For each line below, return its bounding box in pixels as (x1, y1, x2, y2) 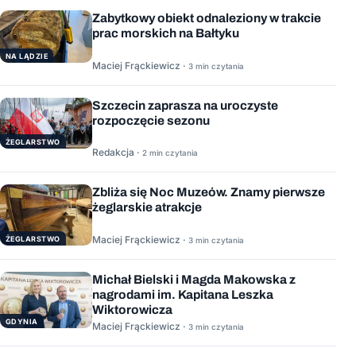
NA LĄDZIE (6, 51, 48, 60)
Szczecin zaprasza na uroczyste (92, 98, 278, 112)
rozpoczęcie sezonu (92, 113, 210, 127)
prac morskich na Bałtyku (92, 26, 239, 41)
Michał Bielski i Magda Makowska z (92, 272, 296, 286)
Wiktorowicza (92, 302, 172, 316)
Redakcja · (92, 146, 142, 159)
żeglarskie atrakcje (92, 200, 202, 215)
